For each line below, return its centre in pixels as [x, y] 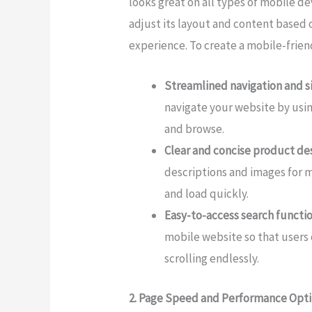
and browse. [195, 129]
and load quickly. [207, 194]
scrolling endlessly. [212, 259]
